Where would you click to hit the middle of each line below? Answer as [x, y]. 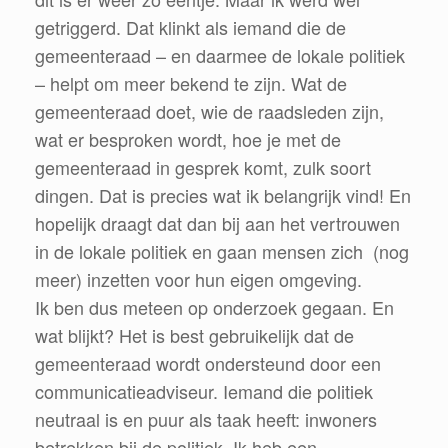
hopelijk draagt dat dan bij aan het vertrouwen [217, 222]
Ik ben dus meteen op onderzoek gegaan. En [214, 306]
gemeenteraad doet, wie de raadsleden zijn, [209, 110]
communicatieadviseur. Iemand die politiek [204, 390]
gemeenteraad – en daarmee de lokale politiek [220, 54]
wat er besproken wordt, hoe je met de [188, 138]
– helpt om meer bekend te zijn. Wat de [191, 82]
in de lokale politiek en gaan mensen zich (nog [222, 250]
